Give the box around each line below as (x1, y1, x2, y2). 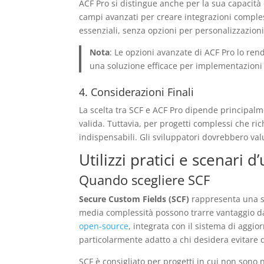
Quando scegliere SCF (79, 171, 210, 189)
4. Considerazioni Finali (79, 85, 194, 100)
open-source (79, 220, 129, 232)
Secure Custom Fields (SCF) (79, 193, 190, 205)
